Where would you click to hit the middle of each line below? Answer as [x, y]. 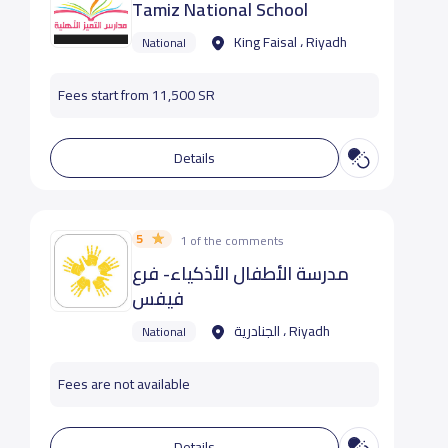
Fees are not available [123, 384]
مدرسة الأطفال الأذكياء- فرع [240, 273]
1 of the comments [231, 240]
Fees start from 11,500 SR [136, 95]
